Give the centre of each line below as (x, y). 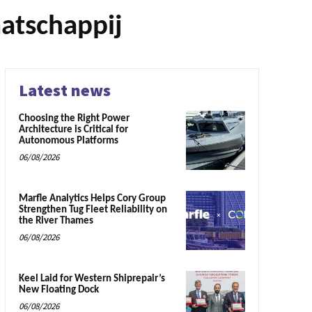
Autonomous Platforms (68, 141)
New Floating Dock (58, 290)
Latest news (64, 91)
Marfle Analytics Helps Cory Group (92, 198)
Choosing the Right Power (74, 119)
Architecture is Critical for (73, 130)
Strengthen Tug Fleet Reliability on (93, 210)
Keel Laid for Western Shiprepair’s (92, 279)
